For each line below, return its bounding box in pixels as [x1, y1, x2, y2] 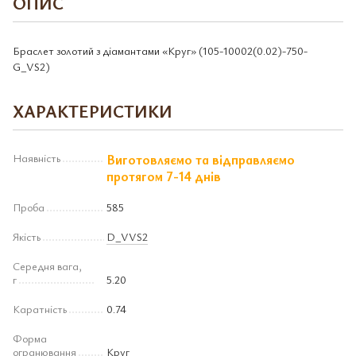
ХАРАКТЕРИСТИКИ [13, 99, 172, 122]
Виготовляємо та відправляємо [106, 150, 295, 168]
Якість [13, 229, 41, 244]
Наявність [13, 150, 60, 165]
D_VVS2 [106, 229, 148, 244]
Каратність [13, 301, 67, 316]
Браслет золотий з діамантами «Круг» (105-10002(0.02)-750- [13, 43, 308, 58]
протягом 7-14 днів [106, 167, 221, 185]
